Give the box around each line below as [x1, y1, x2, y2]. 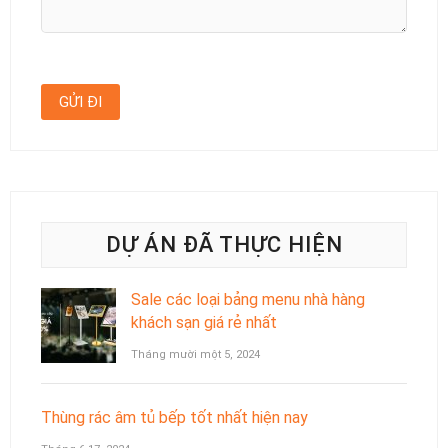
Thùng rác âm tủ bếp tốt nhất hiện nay [41, 408, 308, 428]
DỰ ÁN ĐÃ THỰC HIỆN [105, 232, 343, 258]
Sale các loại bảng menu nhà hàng [131, 290, 365, 310]
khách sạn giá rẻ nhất [131, 313, 277, 333]
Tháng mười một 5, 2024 [131, 348, 260, 362]
